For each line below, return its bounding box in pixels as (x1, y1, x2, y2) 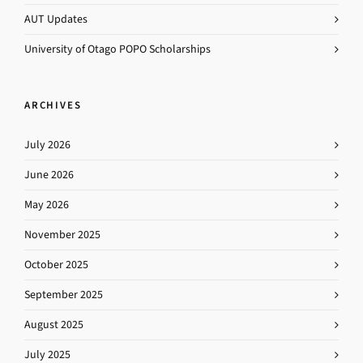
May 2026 (24, 196, 69, 212)
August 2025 (24, 316, 83, 332)
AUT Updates (24, 11, 88, 27)
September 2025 (24, 286, 103, 302)
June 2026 (24, 166, 74, 182)
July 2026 (24, 136, 70, 152)
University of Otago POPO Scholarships (24, 41, 211, 57)
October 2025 (24, 256, 88, 272)
